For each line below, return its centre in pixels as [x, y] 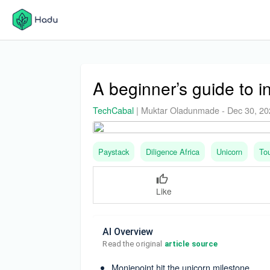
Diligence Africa [173, 151]
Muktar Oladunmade [181, 110]
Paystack [114, 151]
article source [191, 244]
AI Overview [128, 232]
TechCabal [114, 110]
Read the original [133, 244]
